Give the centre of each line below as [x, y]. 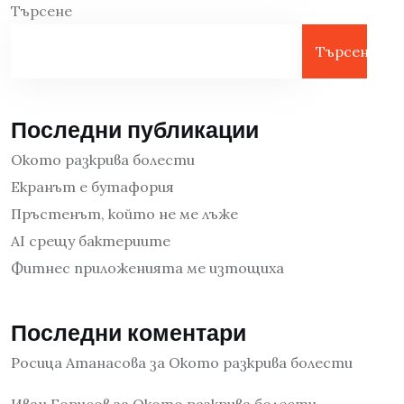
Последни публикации [135, 131]
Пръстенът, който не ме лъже [124, 214]
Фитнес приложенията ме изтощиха [147, 268]
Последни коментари [129, 334]
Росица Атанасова [78, 363]
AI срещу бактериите [91, 241]
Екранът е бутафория [92, 187]
